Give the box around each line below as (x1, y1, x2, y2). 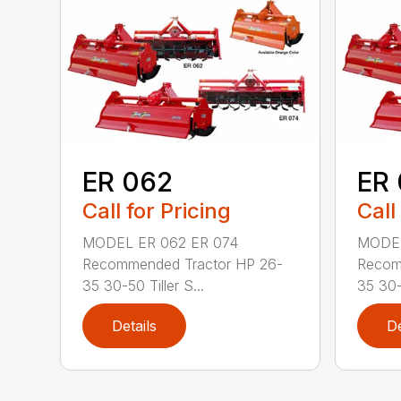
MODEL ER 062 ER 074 (82, 233, 239, 252)
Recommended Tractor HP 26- (82, 254, 284, 273)
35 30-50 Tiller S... (82, 276, 205, 294)
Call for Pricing (82, 197, 232, 224)
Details (112, 316, 158, 335)
